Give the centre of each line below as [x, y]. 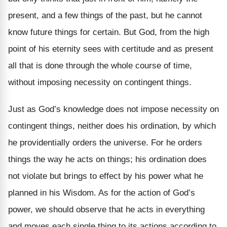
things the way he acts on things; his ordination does [107, 159]
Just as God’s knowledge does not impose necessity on [113, 109]
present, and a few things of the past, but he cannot [105, 15]
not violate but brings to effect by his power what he [106, 176]
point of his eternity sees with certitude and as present [111, 49]
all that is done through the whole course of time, [100, 65]
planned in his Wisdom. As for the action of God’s [102, 193]
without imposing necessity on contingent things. [100, 82]
